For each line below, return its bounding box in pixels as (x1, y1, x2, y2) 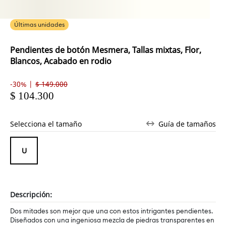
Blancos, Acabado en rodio (10, 55, 111, 67)
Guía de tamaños (158, 119, 216, 129)
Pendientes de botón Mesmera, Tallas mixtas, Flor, (10, 44, 201, 55)
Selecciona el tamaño (10, 119, 82, 129)
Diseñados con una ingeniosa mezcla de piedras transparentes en (10, 217, 214, 224)
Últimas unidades (14, 21, 65, 28)
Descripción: (10, 189, 52, 199)
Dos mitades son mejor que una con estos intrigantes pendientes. (10, 208, 213, 215)
